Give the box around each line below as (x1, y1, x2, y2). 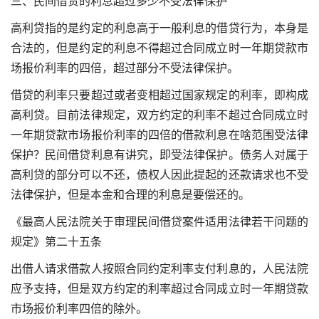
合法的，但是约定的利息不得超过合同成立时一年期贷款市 (11, 41, 308, 56)
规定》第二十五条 (11, 234, 102, 249)
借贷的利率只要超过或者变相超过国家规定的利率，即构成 (11, 88, 308, 103)
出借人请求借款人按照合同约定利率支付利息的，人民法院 (11, 261, 308, 276)
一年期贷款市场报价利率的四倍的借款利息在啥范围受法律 (11, 127, 308, 142)
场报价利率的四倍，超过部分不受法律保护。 (11, 61, 239, 75)
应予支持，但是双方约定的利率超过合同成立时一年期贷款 (11, 281, 308, 296)
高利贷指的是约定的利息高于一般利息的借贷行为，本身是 (11, 21, 308, 36)
